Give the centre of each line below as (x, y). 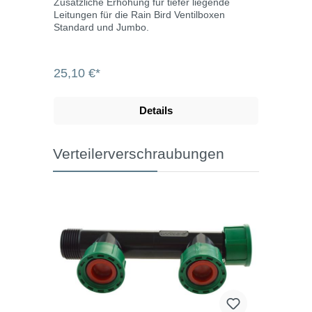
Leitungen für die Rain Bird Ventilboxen (139, 14)
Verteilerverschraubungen (139, 153)
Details (156, 110)
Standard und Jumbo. (101, 27)
